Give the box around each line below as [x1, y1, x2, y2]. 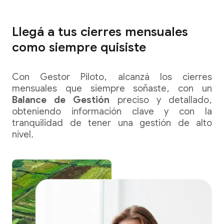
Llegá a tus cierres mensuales [12, 24, 188, 40]
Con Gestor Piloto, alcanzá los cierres [12, 71, 212, 83]
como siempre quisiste [12, 39, 146, 55]
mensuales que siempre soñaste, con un [12, 82, 212, 94]
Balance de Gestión [12, 94, 110, 106]
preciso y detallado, [109, 94, 212, 106]
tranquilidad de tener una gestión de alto [12, 117, 212, 129]
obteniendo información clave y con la [12, 105, 212, 117]
